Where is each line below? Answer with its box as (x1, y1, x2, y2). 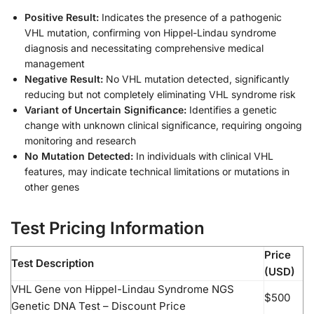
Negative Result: (25, 72, 103, 85)
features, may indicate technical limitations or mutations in (25, 165, 289, 177)
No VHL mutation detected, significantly (103, 72, 289, 85)
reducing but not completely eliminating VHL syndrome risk (25, 88, 296, 100)
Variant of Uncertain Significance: (25, 103, 186, 116)
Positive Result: (25, 11, 99, 23)
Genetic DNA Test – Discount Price (11, 299, 186, 313)
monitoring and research (25, 134, 136, 146)
